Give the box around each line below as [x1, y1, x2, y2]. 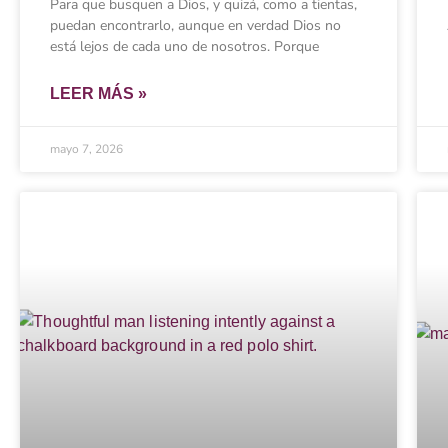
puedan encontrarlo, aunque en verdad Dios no [50, 15, 341, 35]
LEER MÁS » [50, 84, 147, 102]
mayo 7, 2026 [50, 140, 123, 157]
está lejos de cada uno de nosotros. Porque [50, 36, 319, 56]
